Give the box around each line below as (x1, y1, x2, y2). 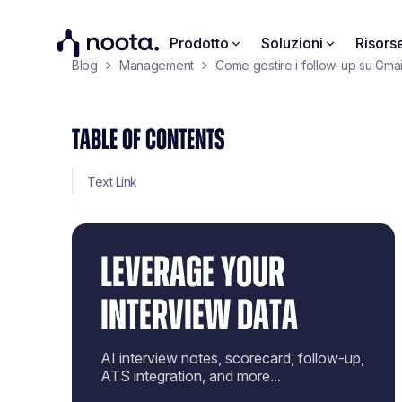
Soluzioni (261, 34, 323, 52)
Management (118, 57, 195, 73)
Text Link (87, 174, 137, 189)
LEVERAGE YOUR (100, 252, 284, 295)
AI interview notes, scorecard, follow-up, (100, 349, 364, 367)
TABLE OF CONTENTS (72, 126, 225, 154)
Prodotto (170, 34, 229, 52)
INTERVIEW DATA (100, 295, 298, 338)
